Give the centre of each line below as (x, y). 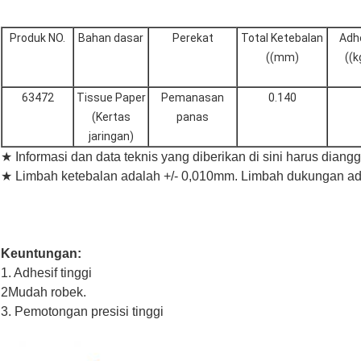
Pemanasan (193, 98)
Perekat (193, 38)
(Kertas (111, 117)
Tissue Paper (111, 98)
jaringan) (111, 137)
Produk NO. (37, 38)
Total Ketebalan (282, 38)
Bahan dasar (111, 38)
